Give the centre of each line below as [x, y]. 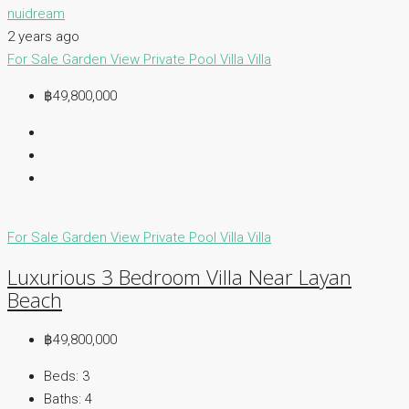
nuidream [36, 13]
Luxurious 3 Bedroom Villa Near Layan [179, 278]
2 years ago [43, 36]
